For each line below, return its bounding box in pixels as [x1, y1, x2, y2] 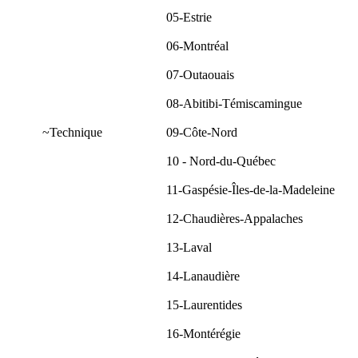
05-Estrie [166, 10, 212, 24]
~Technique [42, 125, 102, 139]
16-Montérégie [166, 326, 241, 340]
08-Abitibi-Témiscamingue [166, 96, 302, 110]
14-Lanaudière [166, 268, 240, 283]
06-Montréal [166, 38, 229, 53]
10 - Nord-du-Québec [166, 153, 276, 168]
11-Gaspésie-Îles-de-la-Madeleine [166, 182, 335, 197]
